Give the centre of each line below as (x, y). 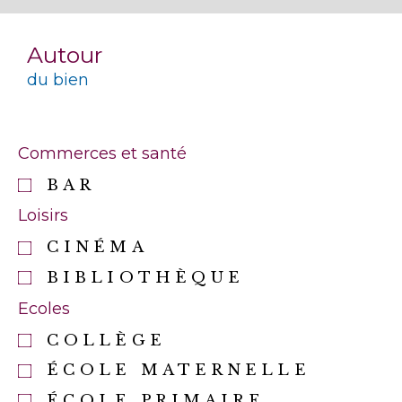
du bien (58, 79)
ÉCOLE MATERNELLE (179, 371)
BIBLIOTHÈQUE (146, 277)
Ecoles (44, 308)
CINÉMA (97, 248)
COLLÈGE (106, 340)
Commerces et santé (102, 153)
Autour (65, 54)
